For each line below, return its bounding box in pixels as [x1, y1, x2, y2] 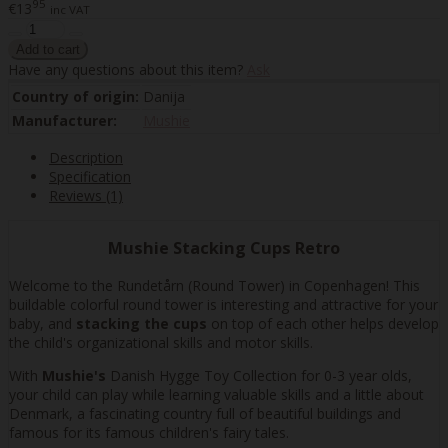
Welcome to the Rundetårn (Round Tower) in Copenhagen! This [9, 275, 420, 295]
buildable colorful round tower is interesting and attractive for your [9, 294, 438, 314]
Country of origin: [12, 86, 139, 106]
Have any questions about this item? [8, 59, 247, 79]
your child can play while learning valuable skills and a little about [9, 384, 424, 404]
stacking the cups [76, 313, 207, 333]
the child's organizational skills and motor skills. [9, 332, 313, 352]
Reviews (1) [49, 185, 123, 205]
